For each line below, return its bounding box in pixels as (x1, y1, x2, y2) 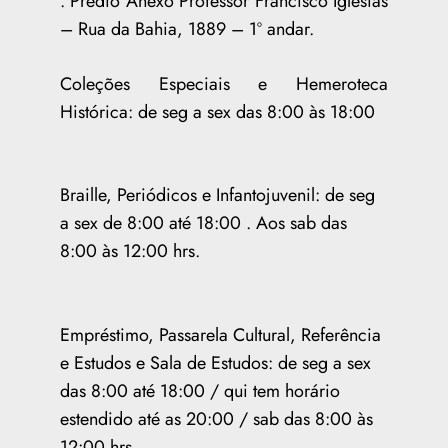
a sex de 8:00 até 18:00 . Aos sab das (60, 209, 347, 236)
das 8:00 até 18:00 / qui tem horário (60, 377, 340, 404)
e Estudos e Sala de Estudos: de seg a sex (60, 349, 371, 376)
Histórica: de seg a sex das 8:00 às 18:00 (60, 98, 375, 125)
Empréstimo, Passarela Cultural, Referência (60, 321, 381, 348)
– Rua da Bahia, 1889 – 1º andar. (60, 15, 314, 42)
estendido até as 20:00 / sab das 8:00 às (60, 405, 373, 432)
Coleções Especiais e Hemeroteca (60, 70, 388, 97)
